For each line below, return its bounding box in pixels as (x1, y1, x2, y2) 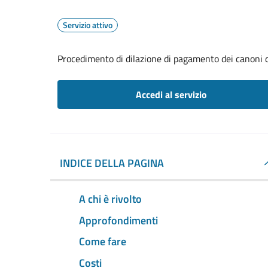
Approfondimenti (79, 212, 158, 229)
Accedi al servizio (135, 87, 207, 102)
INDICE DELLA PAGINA (60, 155, 164, 171)
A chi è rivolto (79, 190, 142, 207)
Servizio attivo (63, 19, 112, 31)
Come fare (79, 233, 126, 250)
